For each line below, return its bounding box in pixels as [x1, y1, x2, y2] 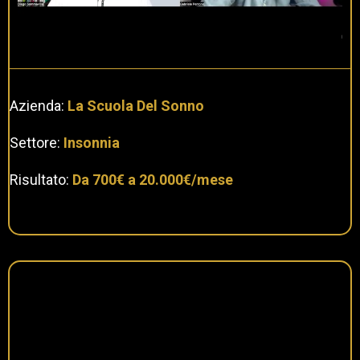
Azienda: [10, 96, 67, 114]
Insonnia [60, 133, 120, 151]
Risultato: [10, 170, 69, 188]
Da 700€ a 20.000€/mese [69, 170, 233, 188]
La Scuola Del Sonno [67, 96, 204, 114]
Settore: [10, 133, 60, 151]
